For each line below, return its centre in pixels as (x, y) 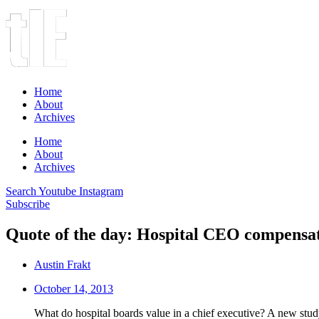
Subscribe (28, 204)
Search (21, 191)
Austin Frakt (62, 264)
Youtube (57, 191)
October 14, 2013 (74, 288)
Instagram (101, 191)
